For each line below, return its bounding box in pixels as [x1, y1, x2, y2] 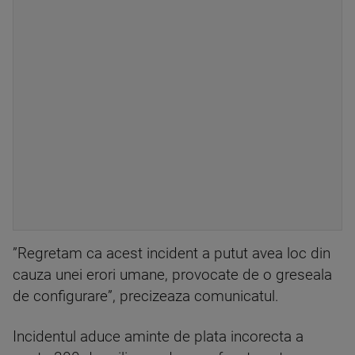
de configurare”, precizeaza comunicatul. [13, 288, 279, 305]
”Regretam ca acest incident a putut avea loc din [13, 245, 330, 262]
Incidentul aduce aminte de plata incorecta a [13, 328, 303, 345]
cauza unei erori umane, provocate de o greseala [13, 266, 332, 284]
